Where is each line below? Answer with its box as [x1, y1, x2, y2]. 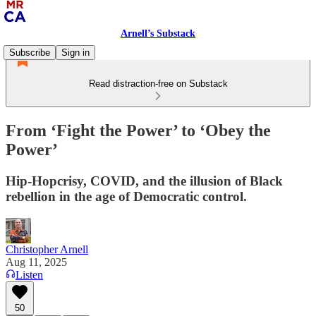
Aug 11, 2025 [6, 255, 67, 268]
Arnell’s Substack [121, 28, 195, 39]
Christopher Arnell [6, 243, 88, 255]
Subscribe [9, 47, 50, 58]
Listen [16, 268, 43, 281]
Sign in [61, 47, 90, 58]
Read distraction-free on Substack [88, 78, 228, 89]
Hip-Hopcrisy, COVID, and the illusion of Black [6, 173, 283, 188]
